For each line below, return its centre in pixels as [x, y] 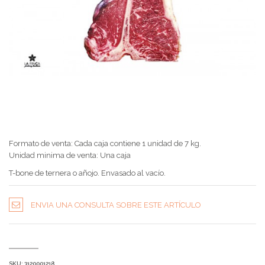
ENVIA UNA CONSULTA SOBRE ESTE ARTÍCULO [116, 205]
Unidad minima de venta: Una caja [70, 155]
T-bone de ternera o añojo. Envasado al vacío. [87, 173]
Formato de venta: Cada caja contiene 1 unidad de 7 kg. [105, 143]
